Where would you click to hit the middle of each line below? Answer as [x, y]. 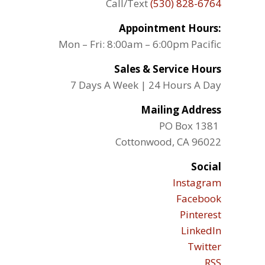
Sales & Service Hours [167, 69]
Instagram [197, 182]
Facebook [198, 198]
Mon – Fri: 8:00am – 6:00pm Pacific [140, 44]
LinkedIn [201, 230]
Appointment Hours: [170, 28]
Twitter [204, 246]
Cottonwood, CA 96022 [168, 141]
